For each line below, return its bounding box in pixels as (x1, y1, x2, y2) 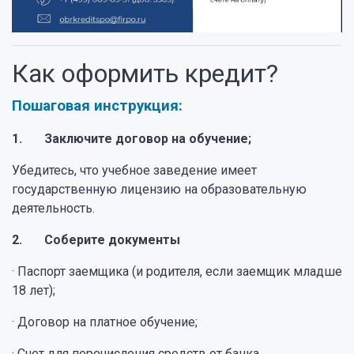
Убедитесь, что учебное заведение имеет (12, 163, 257, 178)
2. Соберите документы (12, 232, 180, 247)
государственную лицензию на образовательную (12, 182, 307, 197)
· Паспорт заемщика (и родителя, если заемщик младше (12, 264, 342, 279)
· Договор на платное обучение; (12, 314, 198, 330)
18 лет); (12, 283, 55, 298)
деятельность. (12, 201, 95, 216)
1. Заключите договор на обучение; (12, 131, 251, 146)
